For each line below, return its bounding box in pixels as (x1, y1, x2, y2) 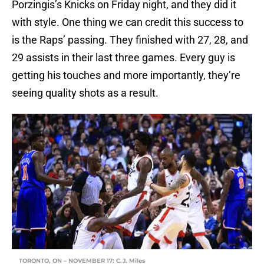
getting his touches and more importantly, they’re (12, 69, 240, 82)
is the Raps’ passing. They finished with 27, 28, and (12, 34, 248, 47)
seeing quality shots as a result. (12, 87, 159, 100)
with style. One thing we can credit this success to (12, 16, 243, 29)
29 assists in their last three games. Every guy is (12, 51, 235, 64)
